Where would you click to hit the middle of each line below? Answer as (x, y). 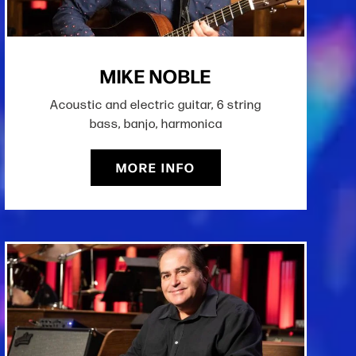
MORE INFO (156, 168)
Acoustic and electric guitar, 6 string (156, 105)
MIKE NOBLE (156, 75)
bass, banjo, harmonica (156, 124)
